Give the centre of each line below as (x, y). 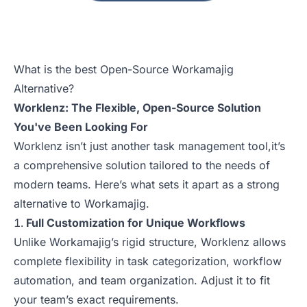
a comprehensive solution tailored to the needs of (142, 165)
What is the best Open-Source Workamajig (124, 70)
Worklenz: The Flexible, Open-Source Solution (137, 108)
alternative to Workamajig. (82, 204)
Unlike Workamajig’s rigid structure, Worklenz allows (150, 242)
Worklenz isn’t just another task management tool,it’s (149, 146)
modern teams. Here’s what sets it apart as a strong (147, 185)
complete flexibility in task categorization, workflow (148, 261)
